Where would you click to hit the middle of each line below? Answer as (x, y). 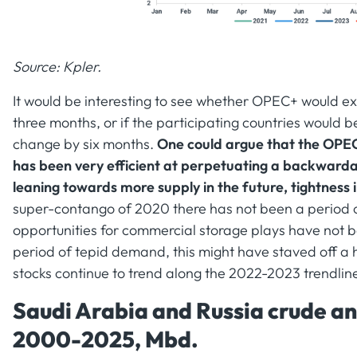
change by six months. (85, 143)
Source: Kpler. (57, 66)
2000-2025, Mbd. (106, 339)
